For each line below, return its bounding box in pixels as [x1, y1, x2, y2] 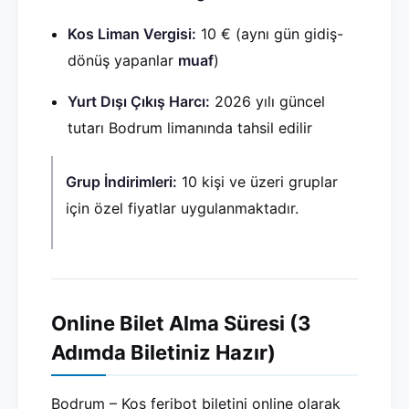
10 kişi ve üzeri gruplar [177, 173, 338, 191]
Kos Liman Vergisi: [68, 25, 196, 43]
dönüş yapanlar [68, 51, 178, 69]
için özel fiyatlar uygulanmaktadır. [66, 199, 299, 217]
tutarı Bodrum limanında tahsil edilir [68, 119, 312, 137]
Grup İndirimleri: [66, 173, 177, 191]
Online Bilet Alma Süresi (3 [51, 311, 311, 335]
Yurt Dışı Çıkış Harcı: [68, 92, 210, 110]
